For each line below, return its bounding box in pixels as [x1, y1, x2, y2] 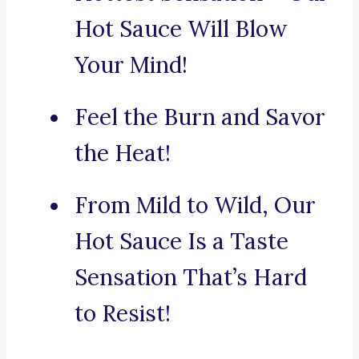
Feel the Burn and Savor [75, 103, 325, 132]
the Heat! [75, 139, 171, 168]
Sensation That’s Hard [75, 263, 307, 292]
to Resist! [75, 299, 171, 329]
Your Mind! [75, 50, 188, 80]
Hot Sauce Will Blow [75, 14, 287, 44]
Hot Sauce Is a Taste [75, 227, 288, 256]
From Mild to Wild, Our [75, 191, 316, 220]
